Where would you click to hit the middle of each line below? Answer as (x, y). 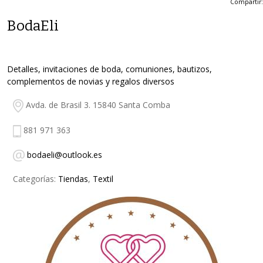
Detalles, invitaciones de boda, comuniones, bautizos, (109, 69)
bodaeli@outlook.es (65, 154)
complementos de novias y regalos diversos (91, 81)
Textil (103, 179)
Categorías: (36, 179)
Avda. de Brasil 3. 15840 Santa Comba (97, 105)
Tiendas (73, 179)
